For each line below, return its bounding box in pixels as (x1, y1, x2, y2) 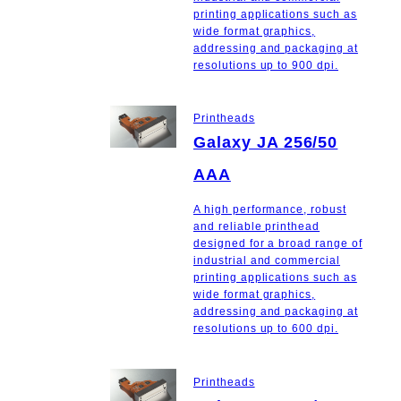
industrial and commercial (193, 254, 341, 268)
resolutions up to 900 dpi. (193, 58, 338, 72)
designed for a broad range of (193, 237, 363, 251)
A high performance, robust (193, 203, 346, 217)
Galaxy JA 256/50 (193, 133, 338, 152)
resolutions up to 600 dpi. (193, 322, 338, 336)
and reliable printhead (193, 220, 320, 234)
